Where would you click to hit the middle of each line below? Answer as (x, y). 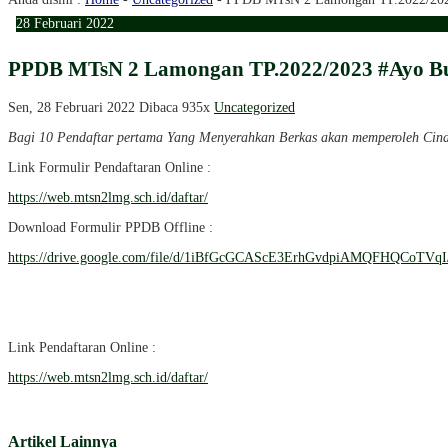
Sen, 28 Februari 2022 (73, 107)
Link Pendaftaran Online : (82, 347)
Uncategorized (254, 107)
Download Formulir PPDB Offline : (110, 227)
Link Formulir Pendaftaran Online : (109, 167)
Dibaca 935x (176, 107)
